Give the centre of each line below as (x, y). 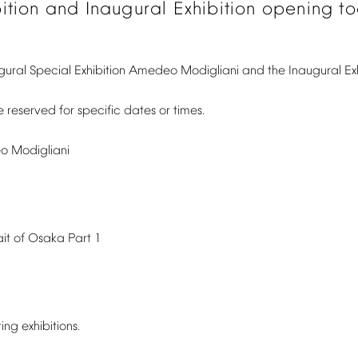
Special (50, 71)
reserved (32, 111)
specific (99, 111)
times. (189, 111)
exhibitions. (51, 327)
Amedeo (153, 71)
